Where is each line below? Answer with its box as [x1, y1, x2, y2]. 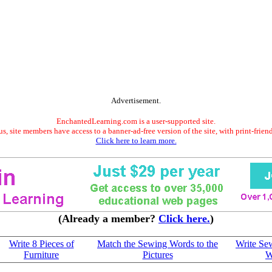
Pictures [142, 250, 173, 260]
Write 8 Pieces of [8, 239, 74, 249]
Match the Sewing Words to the [97, 239, 218, 249]
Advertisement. [111, 96, 161, 105]
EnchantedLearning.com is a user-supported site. [56, 117, 216, 126]
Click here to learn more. [95, 136, 177, 145]
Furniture [24, 250, 59, 260]
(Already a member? [58, 212, 158, 225]
